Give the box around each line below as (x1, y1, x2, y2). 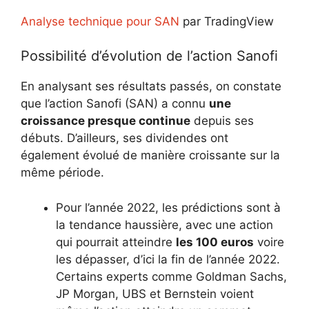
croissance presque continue (21, 114, 190, 128)
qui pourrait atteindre (56, 235, 176, 249)
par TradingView (179, 14, 274, 28)
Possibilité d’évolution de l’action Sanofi (21, 48, 278, 64)
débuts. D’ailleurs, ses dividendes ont (21, 131, 228, 145)
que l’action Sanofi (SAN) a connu (21, 97, 209, 110)
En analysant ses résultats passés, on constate (21, 79, 281, 93)
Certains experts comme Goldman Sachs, (56, 269, 287, 283)
